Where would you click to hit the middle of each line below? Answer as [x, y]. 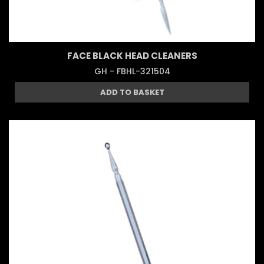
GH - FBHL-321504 [132, 71]
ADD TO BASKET [132, 92]
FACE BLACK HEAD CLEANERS [132, 55]
